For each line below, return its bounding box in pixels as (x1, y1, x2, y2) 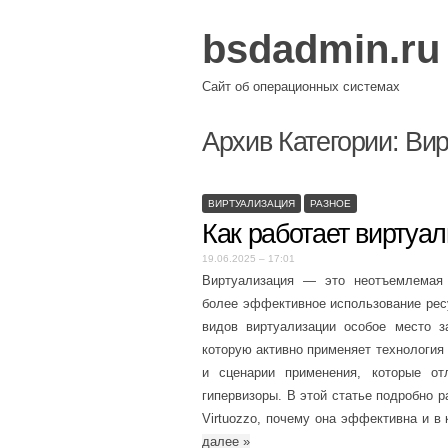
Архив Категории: (202, 127, 406, 157)
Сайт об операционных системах (202, 78, 400, 94)
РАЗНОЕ (310, 197, 351, 209)
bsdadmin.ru (202, 27, 440, 71)
